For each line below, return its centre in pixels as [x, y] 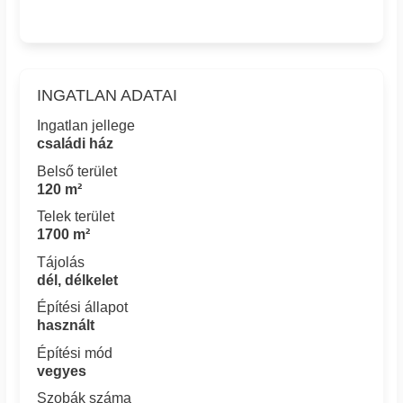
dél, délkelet [78, 280]
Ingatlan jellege [86, 126]
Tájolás [61, 262]
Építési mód [75, 353]
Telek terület [76, 217]
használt [66, 326]
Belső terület [77, 171]
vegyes [62, 371]
